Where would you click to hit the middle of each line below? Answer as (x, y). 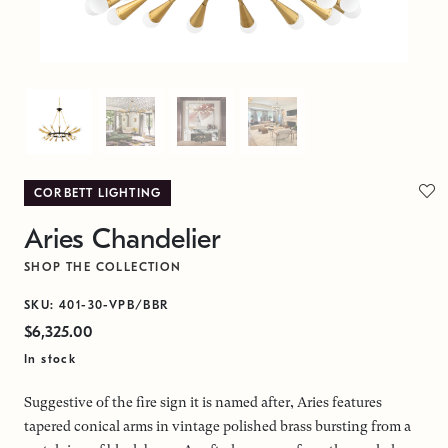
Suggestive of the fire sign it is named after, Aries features (203, 402)
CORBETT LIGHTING (98, 193)
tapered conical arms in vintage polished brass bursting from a (217, 426)
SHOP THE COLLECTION (103, 267)
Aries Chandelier (122, 239)
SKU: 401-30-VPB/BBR (97, 305)
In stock (50, 359)
